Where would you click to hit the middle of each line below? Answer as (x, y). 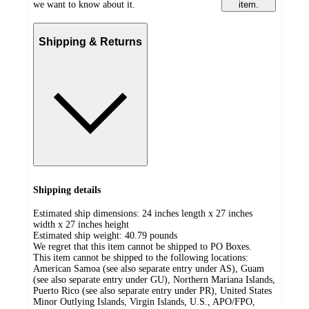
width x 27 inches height (81, 225)
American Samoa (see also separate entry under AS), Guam (149, 269)
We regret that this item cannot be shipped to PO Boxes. (142, 247)
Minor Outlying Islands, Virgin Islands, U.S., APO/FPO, (144, 302)
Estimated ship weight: (79, 236)
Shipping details (67, 190)
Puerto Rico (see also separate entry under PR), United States (152, 291)
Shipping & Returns (90, 41)
